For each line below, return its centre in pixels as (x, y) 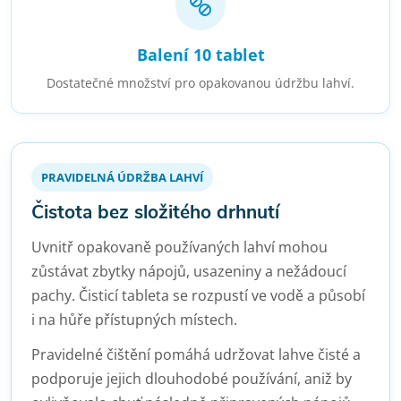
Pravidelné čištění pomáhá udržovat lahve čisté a (196, 354)
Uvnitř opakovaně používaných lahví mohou (179, 247)
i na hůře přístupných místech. (134, 320)
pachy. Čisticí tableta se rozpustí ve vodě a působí (198, 295)
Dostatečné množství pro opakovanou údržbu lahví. (200, 83)
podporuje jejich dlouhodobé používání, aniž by (192, 379)
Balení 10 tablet (200, 55)
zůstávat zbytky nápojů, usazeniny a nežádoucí (189, 271)
